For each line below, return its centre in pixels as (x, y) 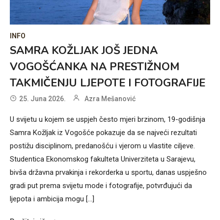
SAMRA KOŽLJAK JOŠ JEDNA (84, 51)
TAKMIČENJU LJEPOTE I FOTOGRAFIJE (108, 83)
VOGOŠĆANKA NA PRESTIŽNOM (95, 67)
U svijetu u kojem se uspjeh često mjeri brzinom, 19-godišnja (108, 120)
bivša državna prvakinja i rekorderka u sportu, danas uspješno (108, 173)
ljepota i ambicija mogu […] (52, 199)
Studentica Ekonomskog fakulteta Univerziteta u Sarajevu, (103, 159)
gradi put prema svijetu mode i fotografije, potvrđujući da (101, 186)
